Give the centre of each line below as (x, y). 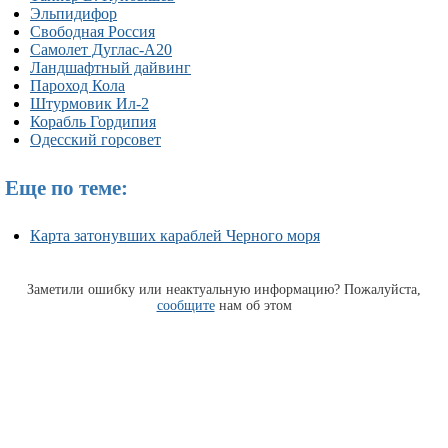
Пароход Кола (77, 85)
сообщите (185, 305)
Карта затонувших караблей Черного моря (175, 236)
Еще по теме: (66, 188)
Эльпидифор (73, 13)
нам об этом (253, 305)
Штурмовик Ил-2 (89, 103)
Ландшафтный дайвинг (110, 67)
